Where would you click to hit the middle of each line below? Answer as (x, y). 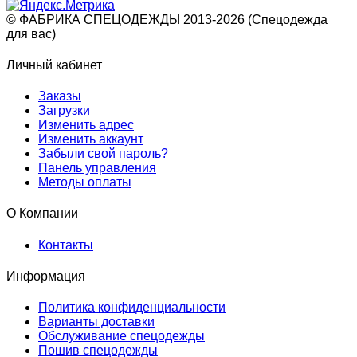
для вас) (31, 33)
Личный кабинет (54, 65)
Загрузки (64, 111)
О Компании (42, 214)
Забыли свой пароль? (103, 154)
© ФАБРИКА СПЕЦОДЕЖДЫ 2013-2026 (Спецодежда (167, 19)
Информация (46, 277)
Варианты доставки (96, 322)
